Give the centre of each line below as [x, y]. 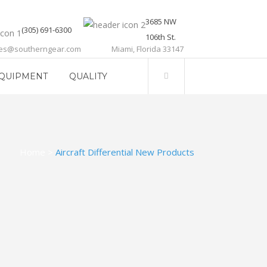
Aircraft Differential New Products [125, 152]
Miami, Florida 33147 [148, 49]
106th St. [161, 37]
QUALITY [88, 76]
